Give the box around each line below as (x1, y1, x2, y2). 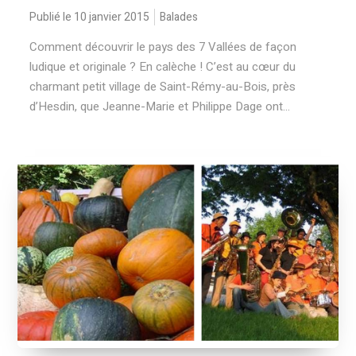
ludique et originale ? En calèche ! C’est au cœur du (29, 58, 296, 75)
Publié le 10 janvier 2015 (29, 9, 150, 25)
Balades (160, 9, 199, 25)
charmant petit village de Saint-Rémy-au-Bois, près (29, 78, 296, 95)
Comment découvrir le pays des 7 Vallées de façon (29, 38, 297, 56)
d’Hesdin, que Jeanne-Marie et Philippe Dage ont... (29, 98, 291, 115)
